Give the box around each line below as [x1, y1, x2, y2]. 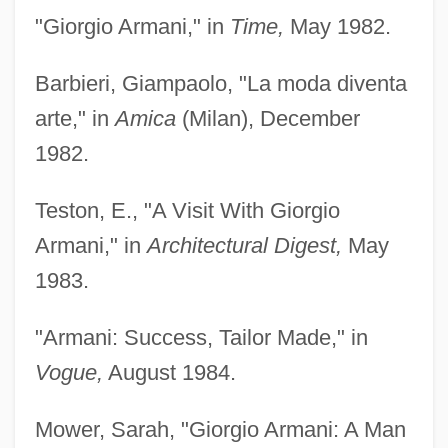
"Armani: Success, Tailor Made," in [34, 324, 368, 350]
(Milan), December [175, 105, 360, 131]
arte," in [34, 105, 115, 131]
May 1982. [283, 13, 391, 39]
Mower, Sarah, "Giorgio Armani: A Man [34, 416, 406, 442]
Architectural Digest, [146, 232, 342, 258]
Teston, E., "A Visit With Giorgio [34, 197, 340, 223]
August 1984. [102, 359, 236, 385]
